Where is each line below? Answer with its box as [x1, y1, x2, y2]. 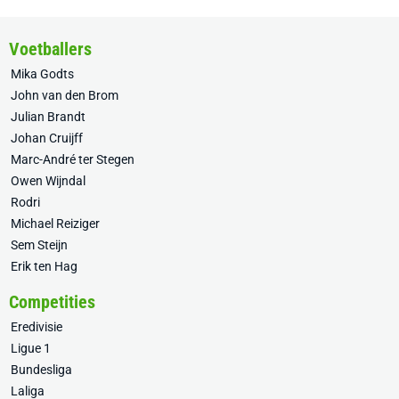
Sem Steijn [11, 238, 68, 253]
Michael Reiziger [11, 216, 100, 232]
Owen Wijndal [11, 174, 85, 189]
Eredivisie [11, 320, 62, 335]
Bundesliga [11, 362, 72, 378]
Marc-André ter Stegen [11, 152, 134, 167]
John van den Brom [11, 88, 118, 103]
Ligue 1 [11, 341, 51, 356]
